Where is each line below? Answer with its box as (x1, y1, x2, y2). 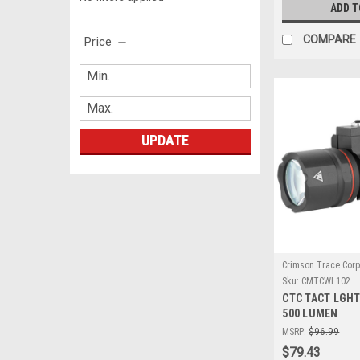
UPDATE (141, 131, 189, 149)
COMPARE (303, 33, 357, 47)
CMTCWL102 (301, 275, 351, 287)
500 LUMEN (282, 306, 338, 320)
